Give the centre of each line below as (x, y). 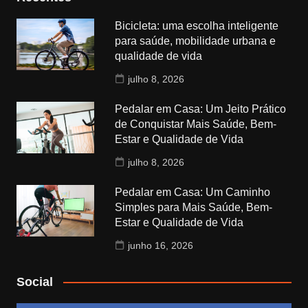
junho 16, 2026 (161, 245)
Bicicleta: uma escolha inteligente (197, 25)
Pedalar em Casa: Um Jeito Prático (201, 109)
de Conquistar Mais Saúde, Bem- (196, 124)
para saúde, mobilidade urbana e (196, 41)
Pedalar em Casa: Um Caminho (193, 192)
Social (34, 282)
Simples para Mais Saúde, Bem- (194, 207)
